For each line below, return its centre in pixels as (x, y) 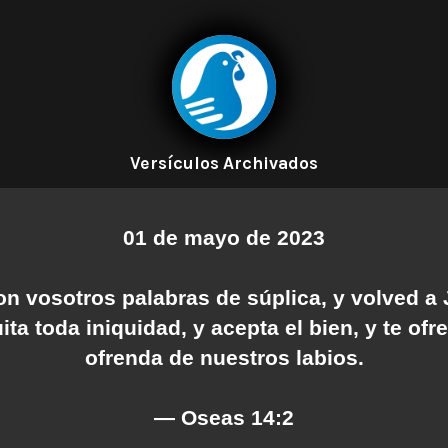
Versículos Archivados (224, 163)
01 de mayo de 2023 (224, 237)
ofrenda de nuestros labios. (224, 357)
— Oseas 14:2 (224, 417)
